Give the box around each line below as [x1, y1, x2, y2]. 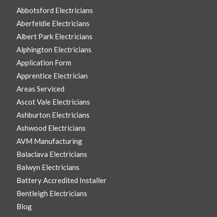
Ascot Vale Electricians [16, 97, 90, 107]
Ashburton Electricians [16, 110, 90, 120]
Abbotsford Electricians [16, 6, 93, 15]
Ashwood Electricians [16, 124, 86, 133]
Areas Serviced [16, 84, 64, 93]
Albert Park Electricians [16, 32, 93, 41]
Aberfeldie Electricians [16, 19, 90, 28]
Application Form [16, 58, 71, 67]
